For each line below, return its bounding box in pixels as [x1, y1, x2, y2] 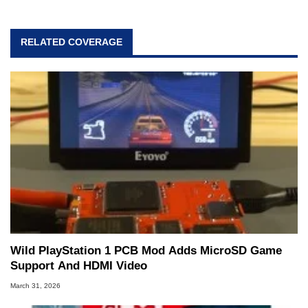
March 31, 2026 [10, 281, 60, 289]
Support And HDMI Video [10, 259, 147, 273]
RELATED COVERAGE [21, 36, 122, 47]
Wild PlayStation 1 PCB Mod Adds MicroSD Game [10, 244, 282, 258]
